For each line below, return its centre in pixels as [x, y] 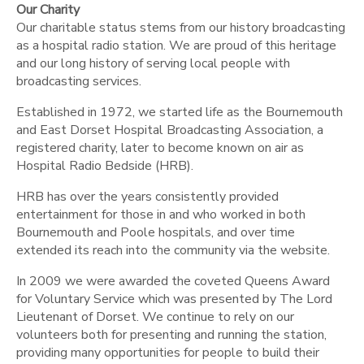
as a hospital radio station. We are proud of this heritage [176, 46]
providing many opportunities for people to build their [168, 353]
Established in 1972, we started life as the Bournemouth [180, 113]
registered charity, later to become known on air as [160, 148]
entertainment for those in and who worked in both [161, 215]
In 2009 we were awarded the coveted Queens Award [173, 282]
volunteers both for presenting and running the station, [171, 335]
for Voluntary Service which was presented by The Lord [174, 299]
